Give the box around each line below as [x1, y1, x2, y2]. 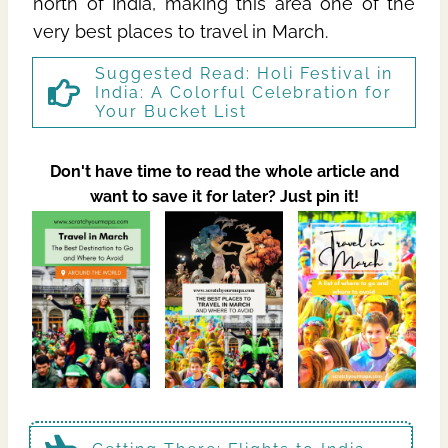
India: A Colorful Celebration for [95, 83, 392, 103]
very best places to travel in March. [33, 21, 328, 43]
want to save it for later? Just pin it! [89, 187, 359, 207]
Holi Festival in [257, 64, 393, 84]
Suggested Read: [95, 64, 257, 84]
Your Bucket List [95, 102, 247, 122]
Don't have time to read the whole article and [49, 162, 399, 182]
